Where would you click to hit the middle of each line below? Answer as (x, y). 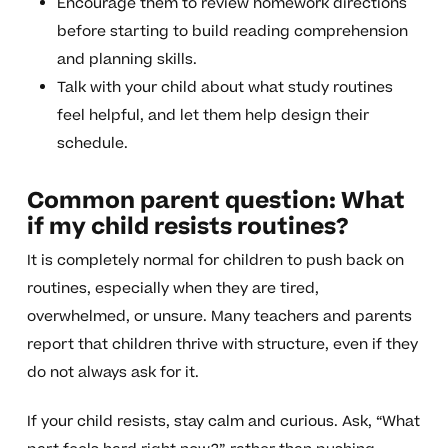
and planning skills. (126, 60)
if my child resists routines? (187, 227)
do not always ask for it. (112, 373)
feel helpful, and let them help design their (212, 116)
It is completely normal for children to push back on (215, 261)
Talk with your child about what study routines (224, 88)
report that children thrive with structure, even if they (222, 345)
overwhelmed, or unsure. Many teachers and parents (219, 317)
